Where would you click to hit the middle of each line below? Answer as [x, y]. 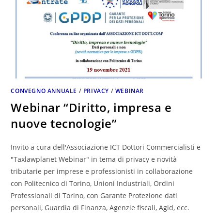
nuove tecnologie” [64, 123]
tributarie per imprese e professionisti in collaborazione [102, 171]
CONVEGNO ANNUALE [44, 91]
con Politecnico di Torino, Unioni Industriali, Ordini [93, 183]
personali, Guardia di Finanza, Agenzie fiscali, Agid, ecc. [100, 207]
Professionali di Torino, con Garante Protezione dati [94, 195]
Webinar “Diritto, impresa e [91, 107]
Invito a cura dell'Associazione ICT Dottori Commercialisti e [106, 147]
